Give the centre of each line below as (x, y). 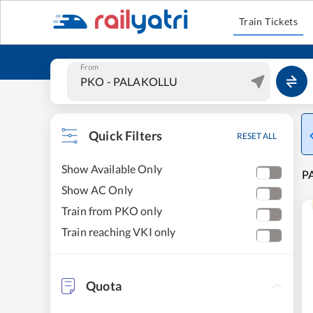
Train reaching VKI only (119, 232)
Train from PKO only (112, 211)
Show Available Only (112, 169)
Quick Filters (126, 136)
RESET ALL (257, 136)
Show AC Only (97, 190)
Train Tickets (268, 21)
